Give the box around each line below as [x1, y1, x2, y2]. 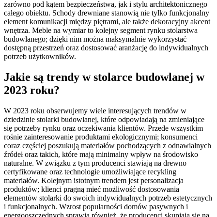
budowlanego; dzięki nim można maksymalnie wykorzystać [4, 35, 186, 44]
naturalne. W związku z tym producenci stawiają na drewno [4, 159, 186, 168]
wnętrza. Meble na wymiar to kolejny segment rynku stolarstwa [4, 26, 198, 35]
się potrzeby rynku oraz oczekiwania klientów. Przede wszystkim [4, 124, 203, 133]
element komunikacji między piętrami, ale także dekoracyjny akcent [4, 17, 210, 26]
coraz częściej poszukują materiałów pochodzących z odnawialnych [4, 141, 211, 150]
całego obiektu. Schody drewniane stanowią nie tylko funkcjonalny [4, 9, 209, 17]
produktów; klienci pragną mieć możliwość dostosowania [4, 185, 179, 194]
